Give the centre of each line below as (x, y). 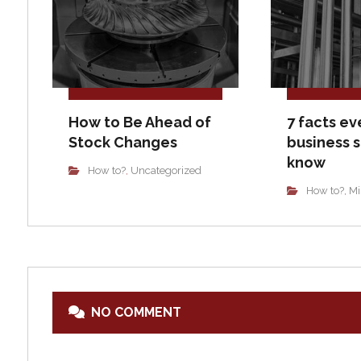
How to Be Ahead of (139, 122)
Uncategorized (166, 171)
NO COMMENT (136, 313)
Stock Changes (122, 143)
